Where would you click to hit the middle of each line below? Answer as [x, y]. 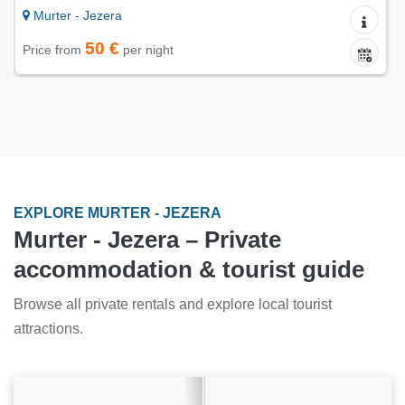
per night [148, 50]
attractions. [48, 329]
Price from [56, 50]
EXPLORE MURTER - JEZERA [118, 213]
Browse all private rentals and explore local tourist [173, 305]
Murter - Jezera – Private [147, 240]
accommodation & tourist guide [189, 270]
